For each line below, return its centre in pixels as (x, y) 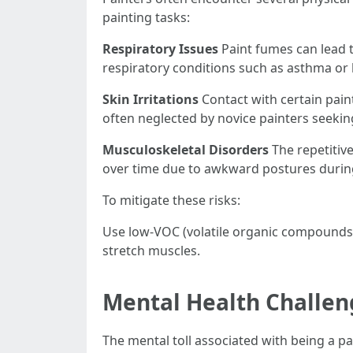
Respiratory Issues (160, 49)
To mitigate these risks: (171, 200)
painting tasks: (146, 17)
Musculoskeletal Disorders (186, 150)
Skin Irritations (150, 99)
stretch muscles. (151, 251)
